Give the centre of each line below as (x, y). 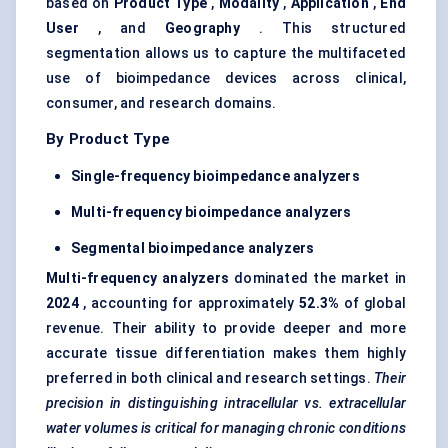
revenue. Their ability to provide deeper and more (226, 328)
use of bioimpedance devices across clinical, (226, 78)
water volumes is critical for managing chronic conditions (226, 428)
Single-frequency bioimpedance (180, 176)
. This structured (322, 28)
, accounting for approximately (189, 303)
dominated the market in (317, 278)
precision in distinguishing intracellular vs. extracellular (226, 403)
